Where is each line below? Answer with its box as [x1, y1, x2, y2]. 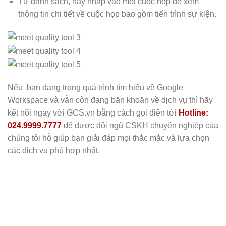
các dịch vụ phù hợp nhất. [8, 146, 102, 155]
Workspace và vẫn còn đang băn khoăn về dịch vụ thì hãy [8, 95, 213, 104]
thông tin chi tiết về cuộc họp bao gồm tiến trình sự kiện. [18, 10, 216, 19]
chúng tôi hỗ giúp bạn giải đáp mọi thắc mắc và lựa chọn [8, 133, 209, 142]
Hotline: [179, 108, 208, 117]
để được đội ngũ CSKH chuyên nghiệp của [62, 121, 218, 130]
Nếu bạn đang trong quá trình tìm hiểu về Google [8, 83, 183, 92]
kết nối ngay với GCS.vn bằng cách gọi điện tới [8, 108, 179, 117]
